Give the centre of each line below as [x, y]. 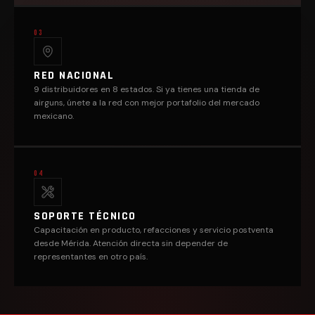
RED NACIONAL [74, 76]
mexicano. [54, 116]
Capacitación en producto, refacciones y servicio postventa [154, 230]
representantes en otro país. [91, 257]
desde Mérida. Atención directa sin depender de [131, 243]
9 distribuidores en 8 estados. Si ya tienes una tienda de [147, 89]
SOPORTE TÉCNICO [85, 216]
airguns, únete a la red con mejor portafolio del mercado [147, 103]
